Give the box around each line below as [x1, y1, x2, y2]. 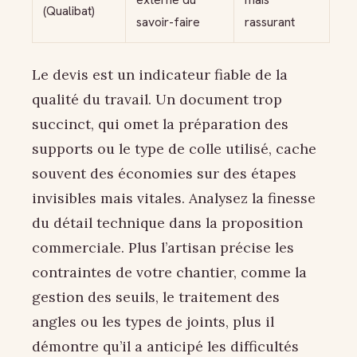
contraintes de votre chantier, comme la [32, 262, 307, 281]
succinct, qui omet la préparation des [32, 114, 288, 133]
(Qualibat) [43, 2, 95, 20]
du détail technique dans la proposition [32, 213, 303, 232]
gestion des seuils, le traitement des [32, 287, 280, 306]
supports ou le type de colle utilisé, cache [32, 139, 316, 158]
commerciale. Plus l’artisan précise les [32, 237, 294, 257]
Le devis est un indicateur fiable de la [32, 65, 288, 84]
